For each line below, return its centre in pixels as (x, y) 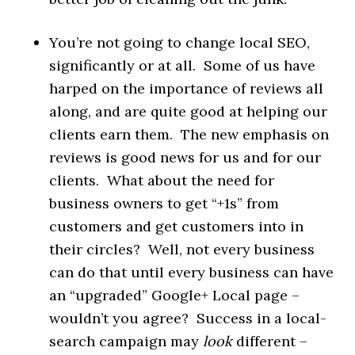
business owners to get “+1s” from (164, 203)
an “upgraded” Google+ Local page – (175, 295)
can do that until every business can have (192, 272)
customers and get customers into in (177, 226)
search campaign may (126, 341)
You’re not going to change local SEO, (180, 42)
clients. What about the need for (162, 180)
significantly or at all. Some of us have (183, 65)
